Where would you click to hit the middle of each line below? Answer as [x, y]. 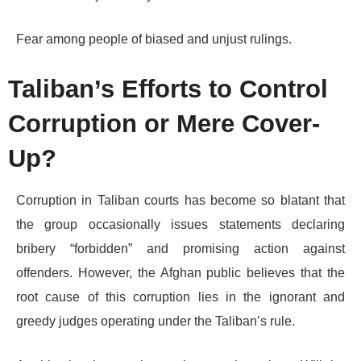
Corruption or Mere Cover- [164, 123]
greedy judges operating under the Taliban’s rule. [156, 321]
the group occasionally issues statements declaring [180, 224]
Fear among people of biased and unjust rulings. [154, 39]
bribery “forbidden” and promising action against [180, 248]
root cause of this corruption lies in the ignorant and [180, 297]
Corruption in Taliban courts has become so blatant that [180, 200]
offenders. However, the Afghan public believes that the [180, 272]
